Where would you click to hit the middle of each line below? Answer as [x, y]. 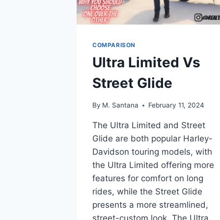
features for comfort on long [148, 179]
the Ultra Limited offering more [153, 165]
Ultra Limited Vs [146, 63]
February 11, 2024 [177, 105]
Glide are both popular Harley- [152, 139]
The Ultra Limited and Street [149, 125]
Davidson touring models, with [152, 152]
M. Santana [121, 105]
